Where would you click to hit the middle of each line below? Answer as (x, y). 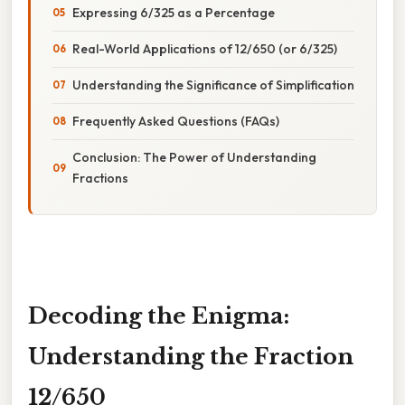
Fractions (100, 178)
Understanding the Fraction (191, 356)
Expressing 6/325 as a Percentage (174, 12)
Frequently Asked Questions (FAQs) (176, 121)
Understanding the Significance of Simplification (213, 85)
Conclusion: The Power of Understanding (194, 157)
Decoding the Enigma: (159, 316)
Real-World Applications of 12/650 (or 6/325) (205, 48)
